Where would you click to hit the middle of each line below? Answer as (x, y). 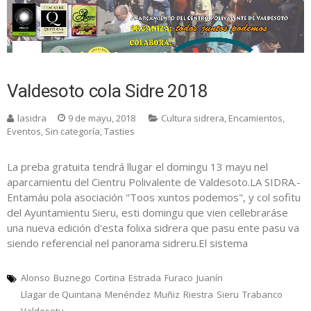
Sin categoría (73, 132)
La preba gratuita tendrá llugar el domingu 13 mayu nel (137, 167)
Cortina (110, 278)
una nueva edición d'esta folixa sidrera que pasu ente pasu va (153, 228)
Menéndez (128, 295)
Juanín (210, 278)
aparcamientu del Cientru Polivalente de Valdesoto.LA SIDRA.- (154, 182)
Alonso (35, 278)
